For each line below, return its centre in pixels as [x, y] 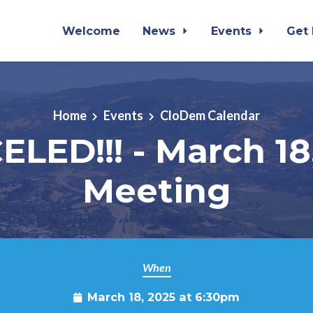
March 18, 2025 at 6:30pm [163, 297]
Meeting [156, 190]
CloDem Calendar [210, 115]
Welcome [91, 31]
